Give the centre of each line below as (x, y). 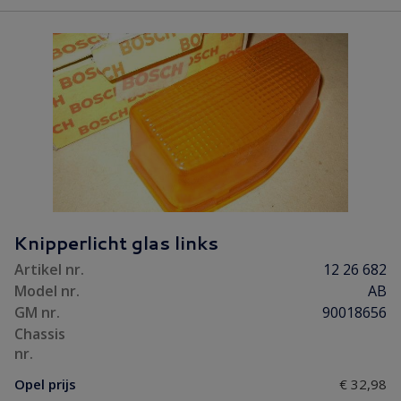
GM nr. (37, 312)
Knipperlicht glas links (116, 243)
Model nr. (47, 291)
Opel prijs (45, 384)
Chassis (40, 334)
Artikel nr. (49, 269)
